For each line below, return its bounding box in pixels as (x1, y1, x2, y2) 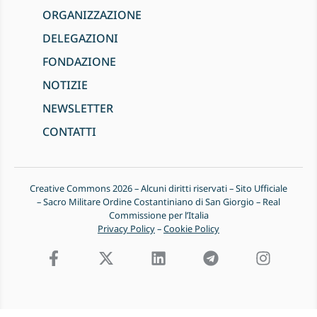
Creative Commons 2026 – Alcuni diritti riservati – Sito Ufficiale (30, 182, 287, 195)
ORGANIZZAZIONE (42, 7, 142, 23)
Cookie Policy (163, 222, 219, 236)
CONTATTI (42, 124, 96, 140)
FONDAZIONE (42, 54, 116, 70)
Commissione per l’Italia (108, 209, 209, 222)
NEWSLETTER (42, 100, 113, 117)
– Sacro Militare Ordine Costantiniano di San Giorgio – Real (37, 195, 280, 209)
